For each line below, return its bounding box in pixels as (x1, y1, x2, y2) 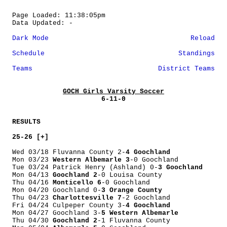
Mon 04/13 (12, 171, 53, 179)
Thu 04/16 (12, 179, 53, 186)
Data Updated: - (12, 19, 73, 27)
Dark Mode (12, 34, 49, 42)
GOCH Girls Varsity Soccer (63, 88, 164, 95)
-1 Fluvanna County (97, 217, 170, 224)
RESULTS (12, 118, 41, 126)
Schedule (12, 50, 45, 57)
